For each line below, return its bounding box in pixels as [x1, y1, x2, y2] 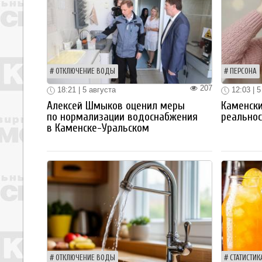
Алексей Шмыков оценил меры [47, 99, 185, 112]
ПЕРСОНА [229, 67, 257, 76]
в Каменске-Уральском [47, 121, 149, 135]
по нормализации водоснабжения [47, 110, 198, 123]
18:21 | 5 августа [55, 85, 116, 95]
